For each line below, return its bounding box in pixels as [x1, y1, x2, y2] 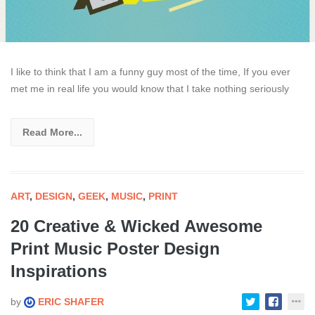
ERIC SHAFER [35, 295, 104, 307]
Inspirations [11, 261, 107, 281]
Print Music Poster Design [11, 238, 220, 258]
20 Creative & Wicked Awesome [11, 216, 262, 236]
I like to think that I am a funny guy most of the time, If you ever [11, 65, 290, 77]
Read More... [22, 126, 82, 138]
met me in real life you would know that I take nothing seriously [11, 82, 289, 94]
